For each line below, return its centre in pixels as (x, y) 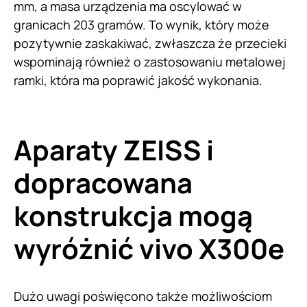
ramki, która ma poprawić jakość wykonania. (138, 81)
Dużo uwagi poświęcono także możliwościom (143, 296)
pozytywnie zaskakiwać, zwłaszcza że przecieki (150, 44)
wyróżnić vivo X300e (149, 249)
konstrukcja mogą (133, 216)
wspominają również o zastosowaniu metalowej (150, 62)
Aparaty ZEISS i (114, 150)
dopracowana (103, 183)
